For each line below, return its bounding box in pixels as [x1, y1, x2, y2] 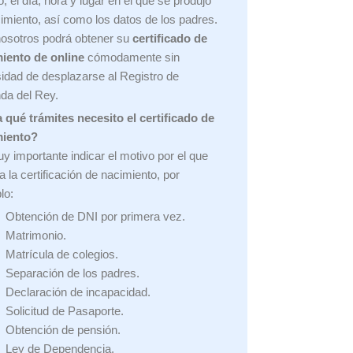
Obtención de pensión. [6, 323, 121, 336]
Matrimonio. [6, 229, 67, 242]
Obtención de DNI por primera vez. [6, 210, 186, 223]
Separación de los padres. [6, 266, 140, 280]
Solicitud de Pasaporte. [6, 304, 124, 318]
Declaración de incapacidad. [6, 285, 151, 299]
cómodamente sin [84, 50, 180, 64]
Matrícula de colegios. [6, 247, 119, 261]
